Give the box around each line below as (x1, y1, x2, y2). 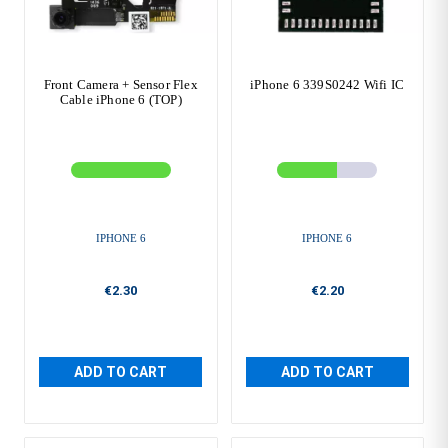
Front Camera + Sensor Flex (43, 76, 198, 92)
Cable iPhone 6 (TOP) (59, 91, 182, 107)
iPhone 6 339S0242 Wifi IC (250, 76, 405, 92)
